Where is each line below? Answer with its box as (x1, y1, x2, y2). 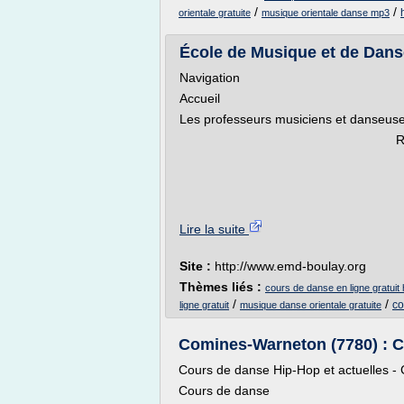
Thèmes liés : (179, 280, 265, 294)
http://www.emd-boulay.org (215, 259, 366, 273)
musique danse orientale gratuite (240, 299, 381, 310)
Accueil (179, 91, 220, 106)
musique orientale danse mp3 (262, 7, 390, 18)
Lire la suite (179, 222, 249, 236)
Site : (179, 259, 215, 273)
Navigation (179, 70, 240, 85)
